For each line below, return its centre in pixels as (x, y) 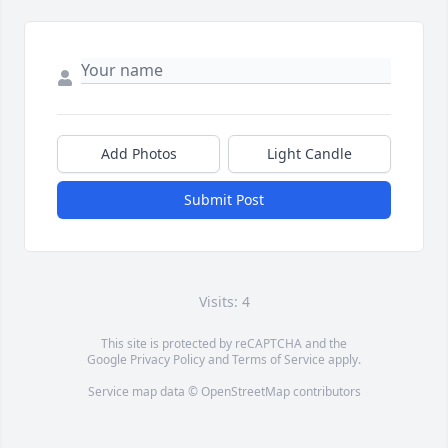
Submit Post (224, 200)
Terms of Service (278, 360)
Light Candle (309, 154)
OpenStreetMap (245, 392)
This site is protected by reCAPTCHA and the (224, 344)
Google (108, 360)
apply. (343, 360)
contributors (325, 392)
